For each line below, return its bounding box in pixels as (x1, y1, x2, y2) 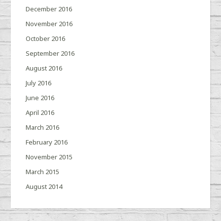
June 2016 (26, 93, 55, 103)
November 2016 (26, 19, 73, 29)
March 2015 (26, 167, 60, 177)
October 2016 (26, 34, 66, 43)
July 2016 (26, 78, 52, 88)
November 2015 (26, 152, 73, 162)
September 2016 (26, 49, 75, 58)
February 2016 (26, 138, 68, 147)
